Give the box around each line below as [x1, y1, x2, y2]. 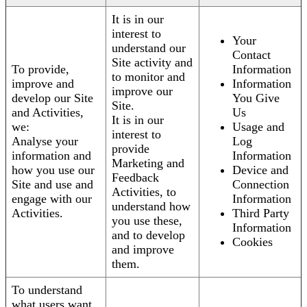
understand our [112, 41, 186, 56]
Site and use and [12, 177, 93, 192]
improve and [12, 77, 74, 91]
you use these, [112, 214, 182, 228]
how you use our [12, 163, 95, 177]
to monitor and [112, 70, 185, 84]
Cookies [232, 235, 273, 249]
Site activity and [112, 56, 193, 70]
